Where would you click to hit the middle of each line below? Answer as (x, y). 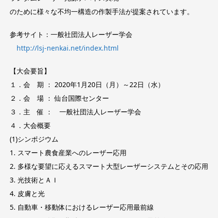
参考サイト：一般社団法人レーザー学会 (71, 35)
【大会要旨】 (30, 71)
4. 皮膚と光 (27, 193)
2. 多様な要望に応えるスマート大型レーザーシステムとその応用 (109, 166)
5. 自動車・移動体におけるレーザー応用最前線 (82, 207)
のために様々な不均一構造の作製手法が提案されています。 (102, 12)
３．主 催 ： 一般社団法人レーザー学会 (75, 111)
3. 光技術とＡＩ (34, 180)
